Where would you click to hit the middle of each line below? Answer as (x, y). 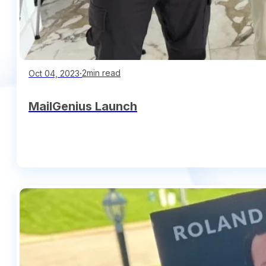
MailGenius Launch (83, 106)
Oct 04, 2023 (54, 73)
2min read (101, 73)
